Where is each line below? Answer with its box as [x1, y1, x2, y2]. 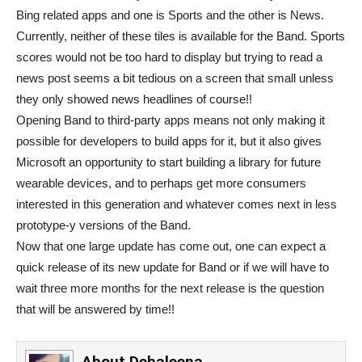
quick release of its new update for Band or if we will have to [16, 259, 329, 274]
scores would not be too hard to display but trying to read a [16, 49, 322, 64]
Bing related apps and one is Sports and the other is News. [16, 7, 324, 22]
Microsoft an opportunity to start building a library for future [16, 154, 321, 169]
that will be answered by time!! [16, 301, 175, 316]
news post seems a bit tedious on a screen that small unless [16, 70, 334, 85]
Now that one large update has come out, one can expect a [16, 238, 326, 253]
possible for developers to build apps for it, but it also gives [16, 133, 322, 148]
